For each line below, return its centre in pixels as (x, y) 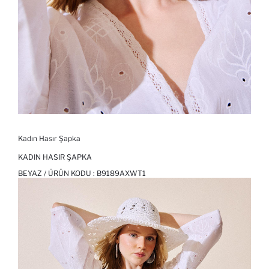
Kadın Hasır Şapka (49, 139)
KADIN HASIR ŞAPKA (55, 157)
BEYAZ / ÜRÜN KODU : (57, 174)
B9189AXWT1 (121, 174)
